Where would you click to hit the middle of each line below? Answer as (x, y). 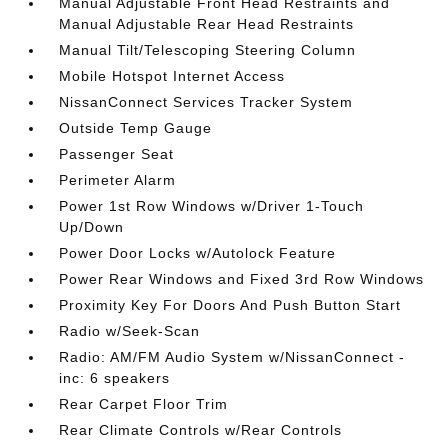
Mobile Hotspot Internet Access (172, 76)
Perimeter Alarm (118, 180)
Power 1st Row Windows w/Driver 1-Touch (212, 206)
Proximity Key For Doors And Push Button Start (230, 305)
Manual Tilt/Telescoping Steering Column (208, 50)
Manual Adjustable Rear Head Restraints (207, 24)
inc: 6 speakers (115, 378)
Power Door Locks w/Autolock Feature (198, 253)
